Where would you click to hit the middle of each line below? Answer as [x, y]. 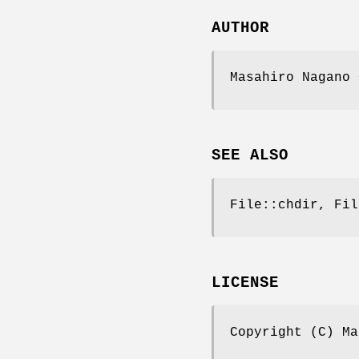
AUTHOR [240, 28]
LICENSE [245, 282]
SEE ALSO [250, 155]
